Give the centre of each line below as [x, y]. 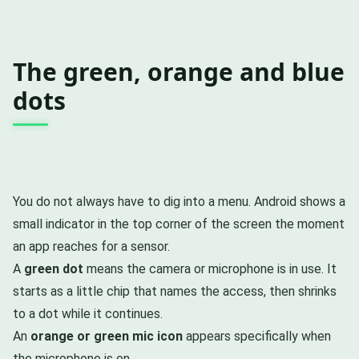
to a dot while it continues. [88, 313]
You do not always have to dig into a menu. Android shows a [179, 201]
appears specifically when [257, 336]
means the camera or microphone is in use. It [210, 268]
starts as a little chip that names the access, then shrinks [175, 291]
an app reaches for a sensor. [91, 246]
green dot [54, 268]
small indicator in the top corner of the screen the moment [179, 224]
